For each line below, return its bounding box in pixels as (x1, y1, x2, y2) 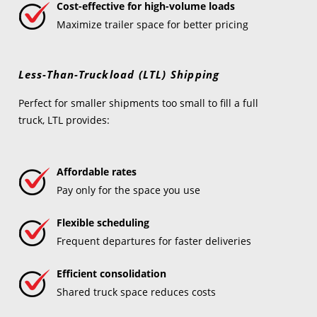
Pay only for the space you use (56, 183, 200, 197)
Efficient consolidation (56, 267, 166, 280)
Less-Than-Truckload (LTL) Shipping (18, 67, 220, 81)
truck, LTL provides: (18, 113, 110, 127)
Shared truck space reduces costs (56, 285, 216, 299)
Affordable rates (56, 165, 137, 178)
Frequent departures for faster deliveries (56, 234, 251, 248)
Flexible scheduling (56, 216, 149, 229)
